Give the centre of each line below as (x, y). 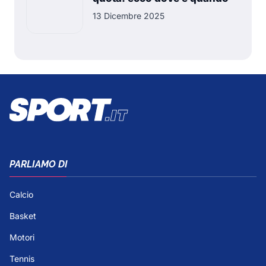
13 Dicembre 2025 (129, 16)
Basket (23, 216)
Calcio (21, 194)
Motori (22, 237)
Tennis (22, 258)
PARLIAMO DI (39, 164)
